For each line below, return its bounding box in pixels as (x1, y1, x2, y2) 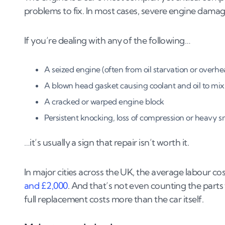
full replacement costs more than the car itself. (24, 193, 204, 205)
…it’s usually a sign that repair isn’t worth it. (24, 137, 189, 149)
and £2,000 (24, 180, 68, 192)
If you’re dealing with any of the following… (24, 35, 191, 47)
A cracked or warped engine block (44, 96, 164, 107)
